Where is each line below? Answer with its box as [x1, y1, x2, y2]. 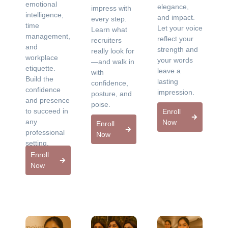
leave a [157, 67, 181, 75]
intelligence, [25, 10, 64, 19]
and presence [25, 96, 70, 104]
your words [157, 56, 193, 65]
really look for [91, 47, 135, 55]
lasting [157, 77, 178, 86]
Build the [25, 74, 53, 83]
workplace [25, 53, 58, 62]
